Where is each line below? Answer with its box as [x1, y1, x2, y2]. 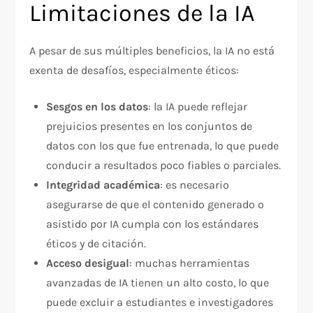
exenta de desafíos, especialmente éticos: [29, 64, 240, 78]
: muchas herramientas [129, 256, 250, 270]
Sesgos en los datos [46, 100, 149, 114]
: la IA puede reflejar [148, 100, 248, 114]
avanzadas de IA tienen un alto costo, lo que [46, 276, 270, 290]
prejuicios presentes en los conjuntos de [46, 119, 253, 133]
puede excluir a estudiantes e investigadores [46, 296, 274, 310]
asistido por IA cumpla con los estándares [46, 217, 259, 231]
